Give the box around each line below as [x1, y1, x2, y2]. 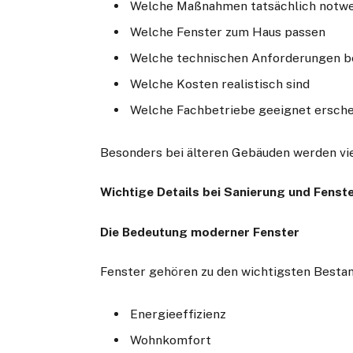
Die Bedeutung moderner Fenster [100, 224, 300, 240]
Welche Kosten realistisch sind [130, 76, 310, 92]
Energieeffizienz [130, 307, 227, 322]
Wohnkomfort [130, 332, 212, 347]
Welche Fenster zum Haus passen [130, 24, 326, 40]
